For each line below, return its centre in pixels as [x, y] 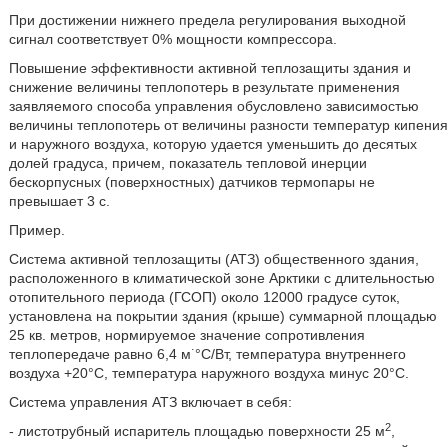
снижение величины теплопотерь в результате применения [204, 87]
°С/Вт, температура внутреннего [300, 354]
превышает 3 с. [59, 201]
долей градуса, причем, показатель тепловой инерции [187, 163]
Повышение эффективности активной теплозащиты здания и [209, 68]
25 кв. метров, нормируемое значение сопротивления [186, 335]
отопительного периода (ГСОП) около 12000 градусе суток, [204, 297]
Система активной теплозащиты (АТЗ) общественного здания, [213, 259]
